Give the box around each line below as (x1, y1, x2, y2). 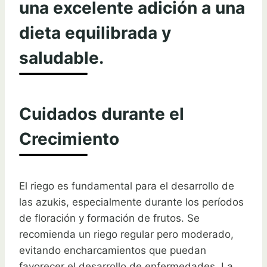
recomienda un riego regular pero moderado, (19, 228, 234, 240)
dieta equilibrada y (19, 23, 171, 44)
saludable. (19, 48, 104, 69)
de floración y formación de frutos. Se (19, 212, 200, 224)
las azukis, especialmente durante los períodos (19, 195, 244, 208)
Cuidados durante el (19, 103, 184, 124)
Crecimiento (19, 128, 119, 149)
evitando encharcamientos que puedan (19, 244, 206, 256)
